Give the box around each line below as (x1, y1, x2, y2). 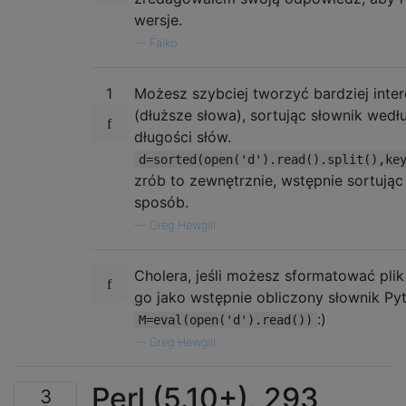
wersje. (134, 10, 182, 29)
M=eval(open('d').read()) (139, 312, 313, 327)
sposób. (134, 192, 188, 211)
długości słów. (134, 127, 231, 146)
